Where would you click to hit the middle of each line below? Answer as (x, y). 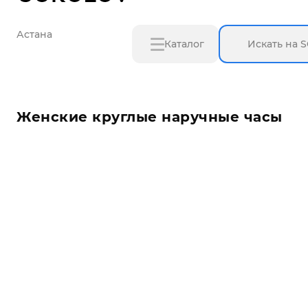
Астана (34, 34)
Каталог (184, 44)
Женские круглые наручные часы (150, 117)
